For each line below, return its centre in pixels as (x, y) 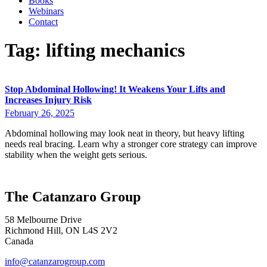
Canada (19, 241)
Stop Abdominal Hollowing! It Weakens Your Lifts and (115, 89)
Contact (43, 22)
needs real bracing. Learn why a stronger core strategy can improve (131, 144)
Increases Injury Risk (48, 100)
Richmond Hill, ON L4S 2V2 (61, 230)
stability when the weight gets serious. (76, 155)
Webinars (46, 11)
